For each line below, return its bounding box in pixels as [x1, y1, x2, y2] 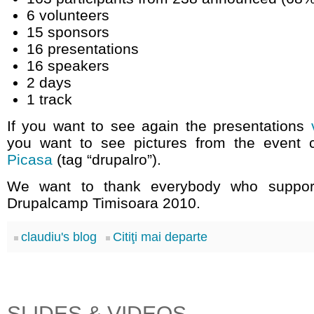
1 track [27, 91, 72, 107]
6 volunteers [27, 7, 109, 23]
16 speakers [27, 57, 109, 74]
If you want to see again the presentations [7, 118, 311, 134]
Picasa [7, 151, 53, 168]
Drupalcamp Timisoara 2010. [7, 195, 200, 211]
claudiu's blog [21, 230, 97, 244]
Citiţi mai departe [113, 230, 207, 244]
